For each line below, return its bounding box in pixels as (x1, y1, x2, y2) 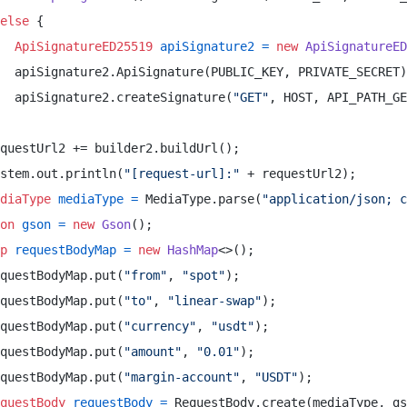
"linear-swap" (167, 293, 262, 308)
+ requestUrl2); (240, 166, 363, 181)
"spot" (182, 268, 225, 283)
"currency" (124, 319, 196, 333)
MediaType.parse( (138, 192, 262, 206)
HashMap (167, 243, 218, 257)
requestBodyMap (15, 243, 116, 257)
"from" (124, 268, 167, 283)
